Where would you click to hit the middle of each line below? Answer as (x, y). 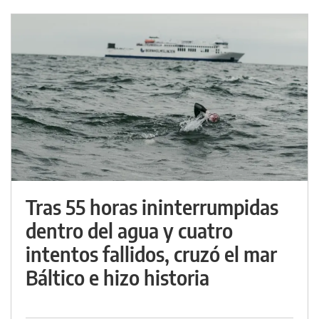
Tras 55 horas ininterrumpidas (152, 207)
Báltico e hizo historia (117, 278)
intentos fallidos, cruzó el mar (151, 254)
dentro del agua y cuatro (129, 231)
